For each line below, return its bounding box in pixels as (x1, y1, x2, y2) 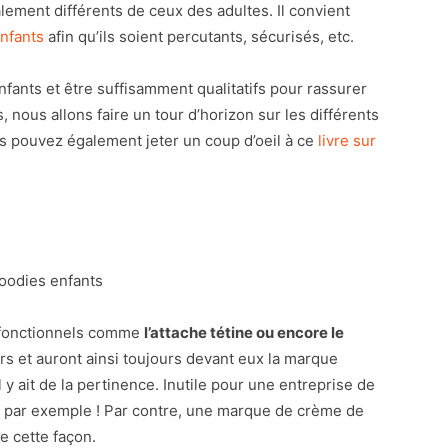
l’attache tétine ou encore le (144, 323, 344, 342)
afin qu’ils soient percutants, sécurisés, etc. (44, 27, 354, 46)
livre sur (318, 131, 376, 150)
